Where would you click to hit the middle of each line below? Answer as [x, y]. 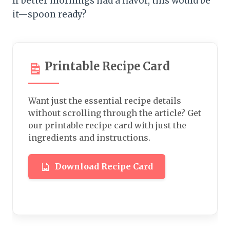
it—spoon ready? [50, 15]
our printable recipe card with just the [107, 126]
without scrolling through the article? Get [115, 113]
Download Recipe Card [104, 167]
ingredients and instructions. [89, 138]
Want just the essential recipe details [105, 101]
